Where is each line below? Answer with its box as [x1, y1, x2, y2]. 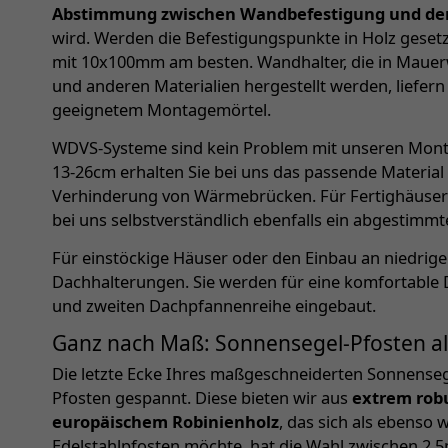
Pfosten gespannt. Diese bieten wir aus [52, 386, 352, 410]
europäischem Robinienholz [52, 410, 279, 434]
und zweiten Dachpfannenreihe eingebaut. [52, 294, 376, 318]
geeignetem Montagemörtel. [52, 98, 271, 122]
